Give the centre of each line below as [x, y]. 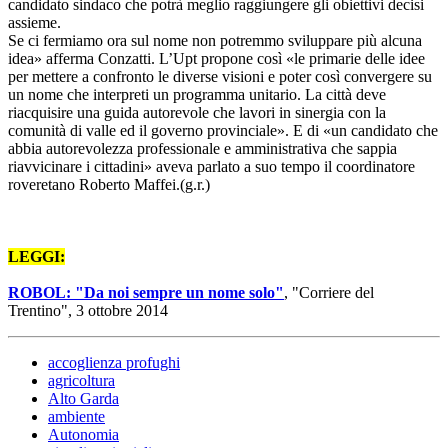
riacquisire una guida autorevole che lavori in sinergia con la [197, 113]
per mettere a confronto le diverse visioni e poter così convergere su [220, 77]
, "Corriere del [329, 293]
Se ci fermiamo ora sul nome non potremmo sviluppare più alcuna [215, 41]
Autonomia [83, 435]
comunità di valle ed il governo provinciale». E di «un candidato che [223, 131]
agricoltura [81, 381]
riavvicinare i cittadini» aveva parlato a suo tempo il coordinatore [211, 167]
